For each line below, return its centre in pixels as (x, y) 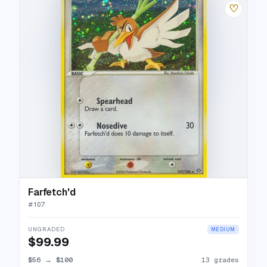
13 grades (220, 260)
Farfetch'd (52, 192)
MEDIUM (223, 229)
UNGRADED (46, 229)
